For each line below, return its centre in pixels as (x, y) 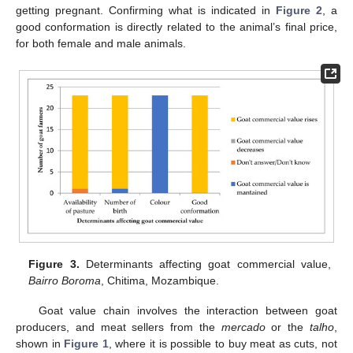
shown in (40, 344)
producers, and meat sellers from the (119, 327)
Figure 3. (54, 264)
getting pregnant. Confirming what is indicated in (146, 11)
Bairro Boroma (65, 281)
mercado (243, 327)
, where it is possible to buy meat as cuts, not (223, 344)
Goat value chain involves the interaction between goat (188, 311)
